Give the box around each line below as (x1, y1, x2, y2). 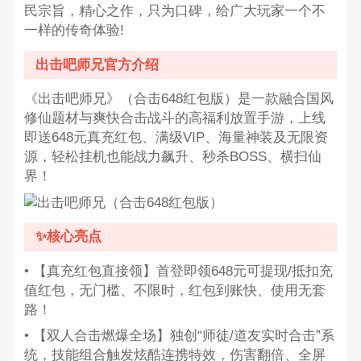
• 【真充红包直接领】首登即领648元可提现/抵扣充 (23, 263, 333, 279)
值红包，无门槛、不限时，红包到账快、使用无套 (23, 283, 326, 298)
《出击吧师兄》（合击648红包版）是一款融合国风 (23, 91, 334, 107)
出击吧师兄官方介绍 (35, 56, 160, 73)
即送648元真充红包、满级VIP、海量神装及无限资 (23, 130, 328, 146)
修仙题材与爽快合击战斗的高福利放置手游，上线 (23, 110, 326, 127)
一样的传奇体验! (23, 23, 124, 39)
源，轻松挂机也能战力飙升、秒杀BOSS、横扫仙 (23, 149, 322, 165)
